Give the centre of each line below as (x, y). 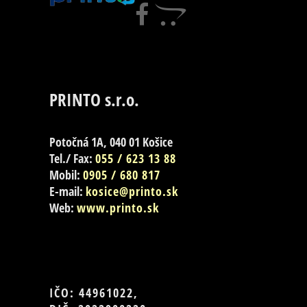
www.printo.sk (118, 208)
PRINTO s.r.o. (94, 100)
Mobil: (66, 175)
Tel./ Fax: (72, 159)
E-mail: (67, 192)
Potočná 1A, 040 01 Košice (111, 142)
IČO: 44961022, (94, 292)
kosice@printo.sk (132, 192)
